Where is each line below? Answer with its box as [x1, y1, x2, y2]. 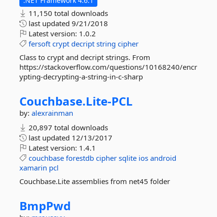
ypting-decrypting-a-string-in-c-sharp [19, 72, 143, 81]
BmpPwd [19, 198, 71, 214]
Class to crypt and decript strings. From [19, 52, 150, 62]
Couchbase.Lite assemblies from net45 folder [19, 176, 170, 186]
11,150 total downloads [27, 8, 108, 18]
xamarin [19, 163, 47, 172]
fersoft [29, 39, 50, 48]
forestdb [66, 153, 94, 163]
